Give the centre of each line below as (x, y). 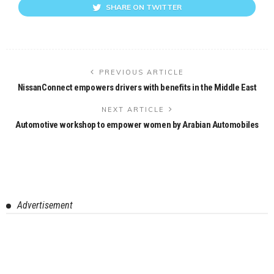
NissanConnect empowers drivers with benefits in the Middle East (137, 87)
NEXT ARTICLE (133, 109)
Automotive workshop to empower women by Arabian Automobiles (137, 124)
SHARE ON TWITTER (144, 7)
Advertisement (45, 205)
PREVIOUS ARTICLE (141, 72)
